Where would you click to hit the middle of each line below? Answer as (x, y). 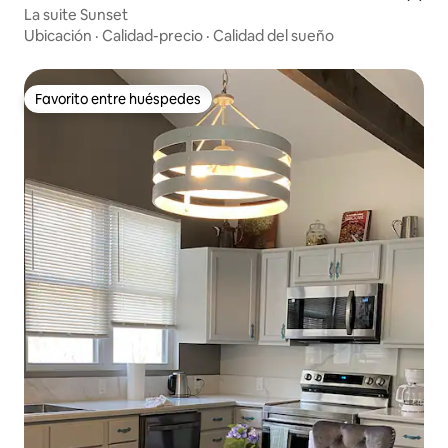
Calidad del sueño (273, 35)
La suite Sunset (76, 14)
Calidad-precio (152, 35)
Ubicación (58, 35)
